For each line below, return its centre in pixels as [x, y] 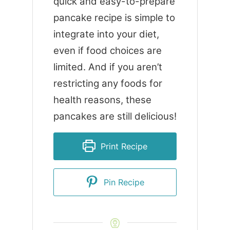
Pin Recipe [122, 182]
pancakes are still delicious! [115, 116]
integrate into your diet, [106, 34]
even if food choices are [107, 50]
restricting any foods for [108, 83]
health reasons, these [102, 100]
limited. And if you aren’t [108, 67]
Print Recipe [122, 146]
